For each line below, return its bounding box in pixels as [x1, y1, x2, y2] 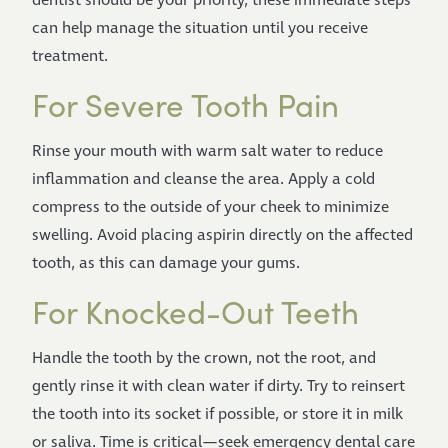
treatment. [32, 46, 108, 67]
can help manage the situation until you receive [32, 18, 368, 39]
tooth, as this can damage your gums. [32, 253, 300, 274]
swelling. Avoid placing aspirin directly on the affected [32, 225, 413, 246]
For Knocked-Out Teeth [32, 290, 359, 332]
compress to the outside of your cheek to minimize [32, 197, 389, 218]
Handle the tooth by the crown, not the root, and [32, 348, 376, 369]
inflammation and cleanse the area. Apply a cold [32, 169, 375, 190]
